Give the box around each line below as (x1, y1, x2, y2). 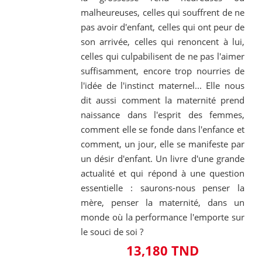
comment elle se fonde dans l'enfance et (81, 123, 244, 136)
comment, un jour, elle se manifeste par (81, 138, 244, 150)
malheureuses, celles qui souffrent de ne (81, 6, 244, 19)
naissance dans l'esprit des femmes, (81, 109, 244, 121)
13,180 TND (126, 242, 199, 260)
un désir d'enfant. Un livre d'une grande (81, 153, 244, 165)
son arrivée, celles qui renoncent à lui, (81, 36, 244, 48)
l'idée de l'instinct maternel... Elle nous (81, 80, 244, 92)
